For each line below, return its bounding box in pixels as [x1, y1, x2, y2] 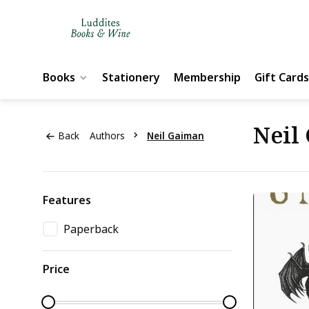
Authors [90, 128, 125, 142]
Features [43, 192, 91, 208]
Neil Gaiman [147, 128, 204, 142]
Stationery [102, 70, 160, 85]
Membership [174, 70, 241, 85]
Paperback [63, 221, 119, 237]
